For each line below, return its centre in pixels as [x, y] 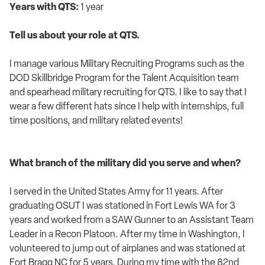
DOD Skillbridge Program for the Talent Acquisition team [124, 78]
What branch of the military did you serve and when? [125, 163]
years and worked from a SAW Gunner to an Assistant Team [132, 220]
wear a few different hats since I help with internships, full [127, 106]
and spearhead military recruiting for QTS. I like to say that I [128, 92]
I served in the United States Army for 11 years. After [116, 191]
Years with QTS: [44, 7]
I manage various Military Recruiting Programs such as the [127, 64]
